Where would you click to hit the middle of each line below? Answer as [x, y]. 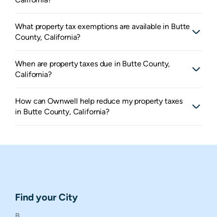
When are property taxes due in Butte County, [93, 64]
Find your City [46, 197]
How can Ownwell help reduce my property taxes [99, 101]
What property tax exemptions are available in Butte [103, 27]
